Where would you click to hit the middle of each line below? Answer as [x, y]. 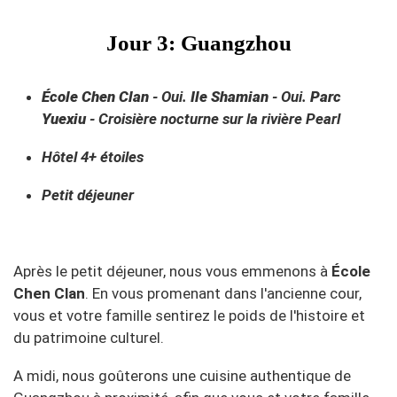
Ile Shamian [230, 97]
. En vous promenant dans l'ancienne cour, [223, 293]
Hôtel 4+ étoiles [93, 157]
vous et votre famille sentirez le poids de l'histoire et [189, 315]
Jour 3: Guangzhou [198, 43]
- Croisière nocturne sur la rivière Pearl [213, 119]
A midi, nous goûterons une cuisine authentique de [182, 376]
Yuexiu [64, 119]
